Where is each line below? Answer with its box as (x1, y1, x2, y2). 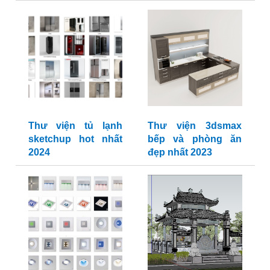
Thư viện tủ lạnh (28, 121, 122, 131)
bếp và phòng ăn (148, 134, 242, 145)
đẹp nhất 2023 (148, 147, 212, 158)
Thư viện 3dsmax (148, 121, 242, 131)
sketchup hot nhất (28, 134, 122, 145)
